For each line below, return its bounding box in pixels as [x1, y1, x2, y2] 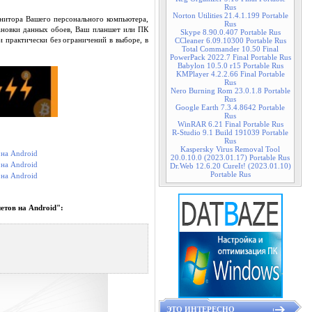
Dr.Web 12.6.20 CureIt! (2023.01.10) [169, 162, 291, 170]
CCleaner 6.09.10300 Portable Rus [174, 36, 286, 45]
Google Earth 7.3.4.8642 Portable [175, 103, 285, 111]
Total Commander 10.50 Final [182, 45, 279, 53]
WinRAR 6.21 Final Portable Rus [177, 120, 283, 128]
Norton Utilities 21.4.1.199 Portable [172, 11, 288, 19]
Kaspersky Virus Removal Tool [180, 145, 280, 153]
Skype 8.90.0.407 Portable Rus [180, 28, 281, 36]
